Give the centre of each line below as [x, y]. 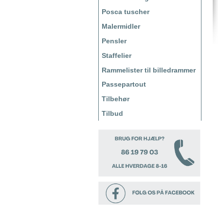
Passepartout [124, 84]
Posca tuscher [126, 12]
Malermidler [121, 27]
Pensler [114, 41]
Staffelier [117, 55]
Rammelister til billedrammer [149, 70]
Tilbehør [116, 99]
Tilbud [112, 113]
